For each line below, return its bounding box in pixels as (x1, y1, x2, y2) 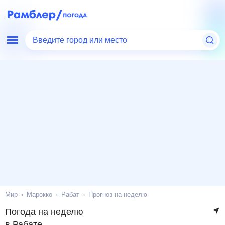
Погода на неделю (5, 207, 83, 216)
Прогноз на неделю (91, 191, 151, 198)
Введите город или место (33, 35, 131, 46)
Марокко (28, 191, 56, 198)
